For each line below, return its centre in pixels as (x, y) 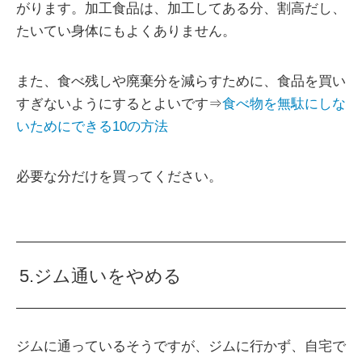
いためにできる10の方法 (92, 127)
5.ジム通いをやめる (101, 276)
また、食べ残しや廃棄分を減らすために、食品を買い (181, 82)
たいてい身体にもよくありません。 (126, 32)
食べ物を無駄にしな (284, 104)
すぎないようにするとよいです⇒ (119, 104)
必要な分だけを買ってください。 (119, 177)
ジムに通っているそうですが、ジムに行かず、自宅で (181, 347)
